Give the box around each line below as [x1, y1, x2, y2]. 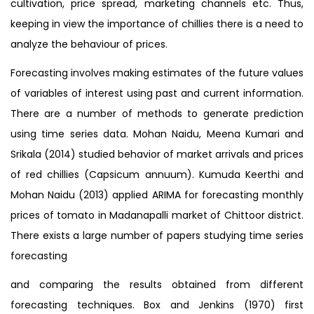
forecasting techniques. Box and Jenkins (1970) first [11, 297, 303, 312]
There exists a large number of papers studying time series [11, 228, 303, 243]
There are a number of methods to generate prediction [11, 106, 303, 121]
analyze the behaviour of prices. [11, 36, 168, 51]
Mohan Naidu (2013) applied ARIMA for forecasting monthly [11, 187, 303, 202]
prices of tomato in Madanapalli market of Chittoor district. [11, 207, 303, 222]
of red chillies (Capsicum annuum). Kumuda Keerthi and [11, 167, 303, 182]
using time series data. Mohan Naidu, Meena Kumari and [11, 126, 303, 141]
